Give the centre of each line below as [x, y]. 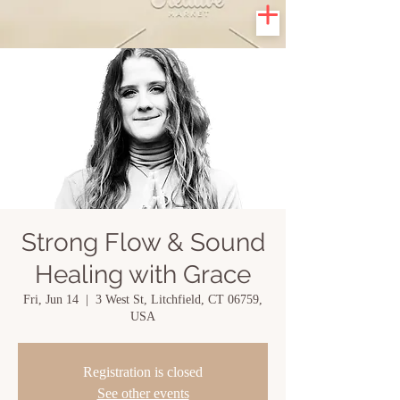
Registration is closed [143, 372]
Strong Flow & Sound [143, 242]
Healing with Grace [143, 275]
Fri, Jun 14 [51, 300]
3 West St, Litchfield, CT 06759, [179, 300]
